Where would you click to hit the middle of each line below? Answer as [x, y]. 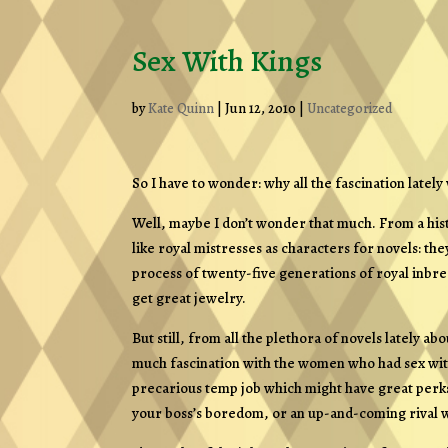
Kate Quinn [181, 109]
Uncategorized [349, 109]
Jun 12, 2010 [260, 109]
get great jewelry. [189, 298]
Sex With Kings [227, 61]
